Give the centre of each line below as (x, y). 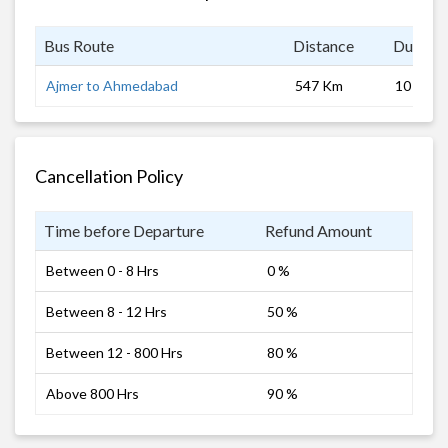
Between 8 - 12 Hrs (106, 311)
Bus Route (79, 45)
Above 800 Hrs (92, 393)
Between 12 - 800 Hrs (114, 352)
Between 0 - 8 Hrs (102, 270)
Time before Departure (124, 230)
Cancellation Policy (109, 175)
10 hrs (414, 85)
